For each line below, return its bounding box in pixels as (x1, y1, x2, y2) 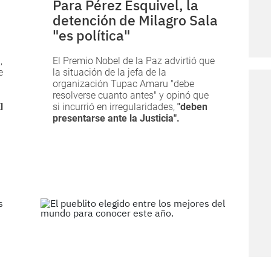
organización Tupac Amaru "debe (53, 78, 195, 90)
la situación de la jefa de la (53, 67, 167, 79)
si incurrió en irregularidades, (53, 101, 178, 113)
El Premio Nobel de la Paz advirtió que (53, 55, 215, 67)
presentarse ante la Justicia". (53, 113, 180, 125)
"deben (177, 101, 208, 113)
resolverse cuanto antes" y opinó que (53, 90, 209, 102)
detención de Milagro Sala (53, 11, 218, 30)
